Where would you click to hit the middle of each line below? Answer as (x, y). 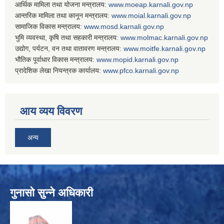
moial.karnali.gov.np (159, 15)
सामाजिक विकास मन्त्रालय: (49, 26)
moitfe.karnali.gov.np (173, 48)
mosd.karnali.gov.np (132, 26)
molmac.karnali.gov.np (172, 37)
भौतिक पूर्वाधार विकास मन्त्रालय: (56, 59)
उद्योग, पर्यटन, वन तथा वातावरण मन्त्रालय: (69, 48)
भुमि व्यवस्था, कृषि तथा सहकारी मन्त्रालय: (68, 37)
